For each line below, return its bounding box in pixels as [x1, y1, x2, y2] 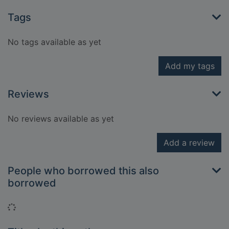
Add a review [164, 138, 215, 148]
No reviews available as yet [8, 113, 114, 124]
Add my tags [165, 61, 215, 72]
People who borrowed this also [8, 165, 159, 177]
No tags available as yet [8, 37, 101, 48]
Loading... [15, 202, 53, 213]
